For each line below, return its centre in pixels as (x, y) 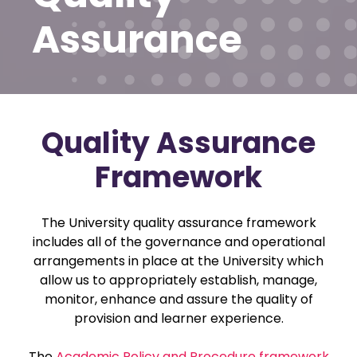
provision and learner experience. (178, 318)
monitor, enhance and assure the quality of (178, 299)
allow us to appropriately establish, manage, (178, 280)
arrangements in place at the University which (178, 261)
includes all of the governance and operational (178, 242)
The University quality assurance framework (178, 223)
